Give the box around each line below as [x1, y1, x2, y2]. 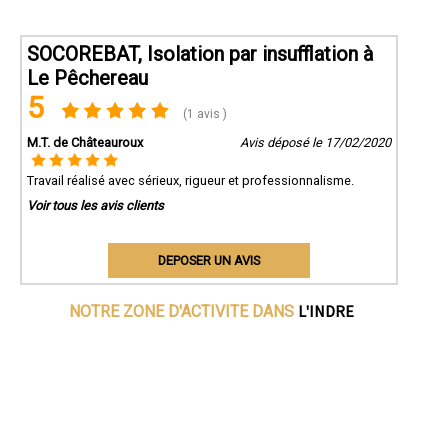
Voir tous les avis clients [27, 198, 164, 214]
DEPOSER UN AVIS [157, 253, 260, 269]
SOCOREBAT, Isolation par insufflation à [27, 42, 373, 67]
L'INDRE [298, 301, 355, 322]
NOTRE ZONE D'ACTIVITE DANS [69, 302, 299, 322]
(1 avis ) [180, 107, 228, 122]
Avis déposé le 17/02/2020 [239, 135, 391, 151]
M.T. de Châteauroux [27, 135, 143, 151]
